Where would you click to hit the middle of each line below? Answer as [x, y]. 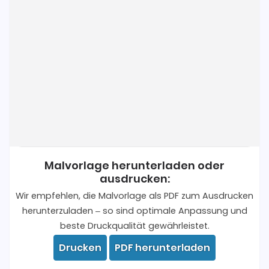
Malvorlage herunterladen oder [134, 166]
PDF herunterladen [162, 248]
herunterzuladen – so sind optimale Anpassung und [134, 211]
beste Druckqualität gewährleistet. [134, 226]
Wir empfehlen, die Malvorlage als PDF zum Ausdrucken [134, 196]
